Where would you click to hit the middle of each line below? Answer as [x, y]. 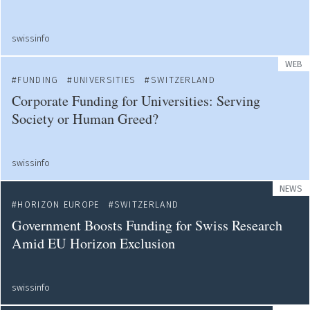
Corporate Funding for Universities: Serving [136, 101]
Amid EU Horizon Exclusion [93, 243]
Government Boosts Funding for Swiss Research [147, 225]
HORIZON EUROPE [58, 204]
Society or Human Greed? [85, 119]
